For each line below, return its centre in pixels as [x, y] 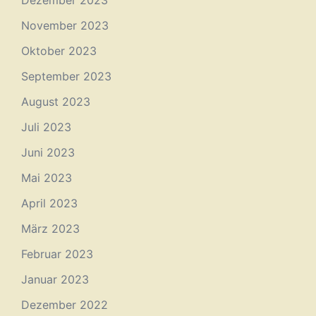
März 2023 [50, 229]
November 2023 [65, 25]
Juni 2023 [48, 152]
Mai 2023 [47, 178]
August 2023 [56, 102]
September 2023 [66, 76]
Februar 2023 [57, 254]
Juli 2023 [46, 127]
